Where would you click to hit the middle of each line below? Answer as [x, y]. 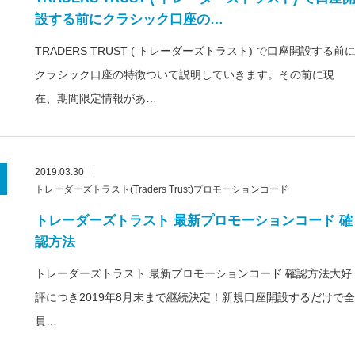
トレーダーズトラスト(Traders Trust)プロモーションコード [162, 189]
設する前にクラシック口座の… [129, 19]
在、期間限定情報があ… [96, 98]
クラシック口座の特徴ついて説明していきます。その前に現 [185, 74]
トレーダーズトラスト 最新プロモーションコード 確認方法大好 [193, 273]
